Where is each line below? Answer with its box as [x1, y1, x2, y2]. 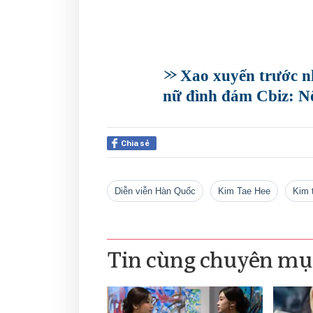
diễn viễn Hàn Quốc [121, 186, 196, 197]
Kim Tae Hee [224, 186, 270, 197]
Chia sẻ [121, 138, 150, 149]
